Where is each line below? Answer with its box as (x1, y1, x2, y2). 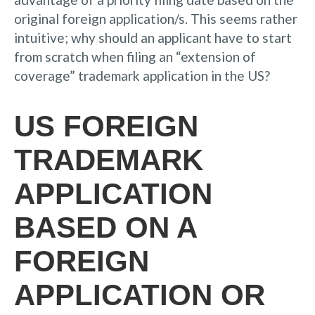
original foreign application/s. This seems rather (14, 10, 297, 27)
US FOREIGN (14, 109, 198, 143)
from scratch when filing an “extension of (14, 48, 256, 65)
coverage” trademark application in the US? (14, 67, 270, 84)
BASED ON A (14, 210, 196, 244)
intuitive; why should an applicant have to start (14, 29, 292, 46)
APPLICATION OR (14, 278, 265, 311)
